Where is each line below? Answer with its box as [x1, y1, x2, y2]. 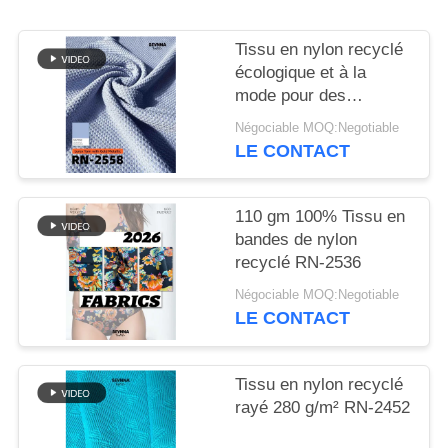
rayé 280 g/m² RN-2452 [235, 397, 411, 417]
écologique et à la [235, 63, 367, 83]
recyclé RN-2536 [235, 253, 362, 273]
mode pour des [235, 86, 347, 106]
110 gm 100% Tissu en [235, 207, 406, 227]
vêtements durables [235, 109, 383, 129]
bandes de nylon [235, 230, 358, 250]
